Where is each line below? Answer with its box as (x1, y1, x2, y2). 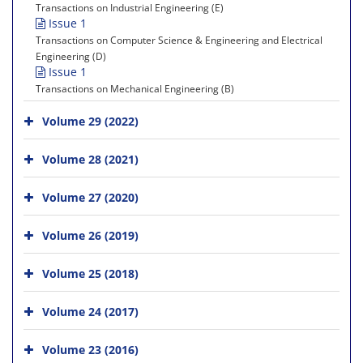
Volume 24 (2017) (42, 303, 139, 319)
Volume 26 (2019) (42, 227, 139, 243)
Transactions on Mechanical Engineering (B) (36, 81, 234, 95)
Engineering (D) (36, 49, 106, 62)
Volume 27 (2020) (42, 189, 139, 205)
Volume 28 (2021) (42, 151, 139, 167)
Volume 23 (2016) (42, 341, 139, 357)
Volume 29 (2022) (42, 113, 139, 129)
